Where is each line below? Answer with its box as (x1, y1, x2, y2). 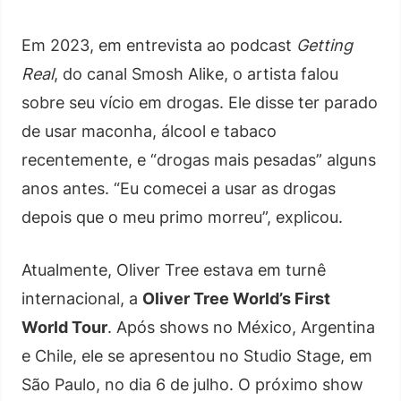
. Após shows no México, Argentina (107, 317, 375, 337)
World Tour (21, 317, 107, 337)
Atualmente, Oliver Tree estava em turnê (21, 260, 326, 279)
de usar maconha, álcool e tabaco (21, 121, 277, 141)
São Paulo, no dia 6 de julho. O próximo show (21, 374, 363, 394)
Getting (296, 35, 353, 55)
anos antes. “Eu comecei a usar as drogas (21, 178, 336, 198)
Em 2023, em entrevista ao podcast (21, 35, 296, 55)
